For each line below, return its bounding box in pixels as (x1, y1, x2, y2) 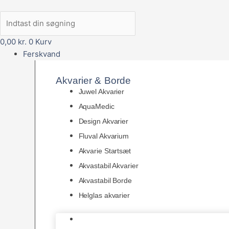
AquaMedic (78, 102, 114, 111)
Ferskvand (23, 49, 60, 59)
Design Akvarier (78, 117, 128, 126)
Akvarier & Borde (55, 75, 131, 86)
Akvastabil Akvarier (78, 162, 139, 170)
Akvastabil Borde (78, 176, 132, 185)
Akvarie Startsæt (78, 147, 131, 155)
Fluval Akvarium (78, 132, 129, 141)
